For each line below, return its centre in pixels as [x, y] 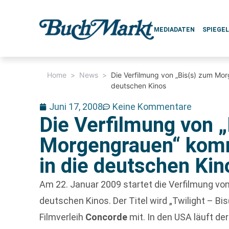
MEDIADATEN [175, 30]
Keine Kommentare [152, 107]
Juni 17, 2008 [76, 107]
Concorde [107, 217]
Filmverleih [63, 217]
